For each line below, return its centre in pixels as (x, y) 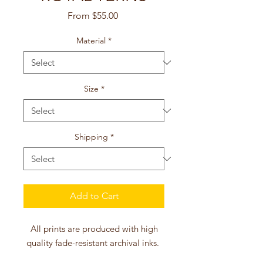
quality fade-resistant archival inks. (94, 243)
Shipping (91, 137)
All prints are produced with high (94, 229)
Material (91, 41)
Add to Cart (94, 196)
